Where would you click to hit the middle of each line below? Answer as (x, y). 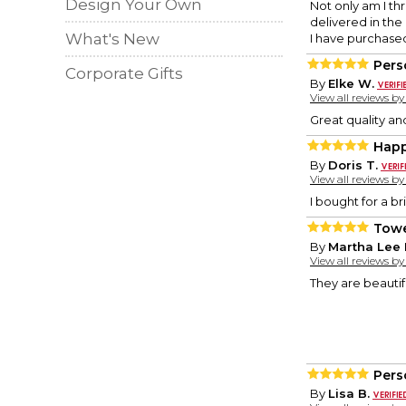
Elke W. (351, 84)
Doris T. (353, 165)
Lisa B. (349, 394)
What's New (112, 39)
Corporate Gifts (124, 73)
